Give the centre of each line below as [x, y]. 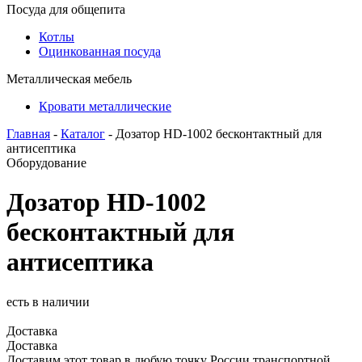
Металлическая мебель [69, 79]
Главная [28, 134]
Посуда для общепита [66, 9]
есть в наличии [48, 301]
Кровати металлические [105, 106]
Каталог [83, 134]
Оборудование [46, 163]
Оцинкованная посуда [100, 51]
